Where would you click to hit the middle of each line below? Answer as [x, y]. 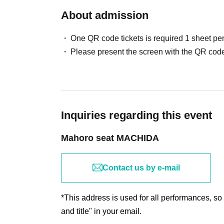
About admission [105, 15]
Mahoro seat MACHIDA [110, 138]
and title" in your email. [101, 211]
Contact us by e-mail [141, 167]
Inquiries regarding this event [136, 115]
